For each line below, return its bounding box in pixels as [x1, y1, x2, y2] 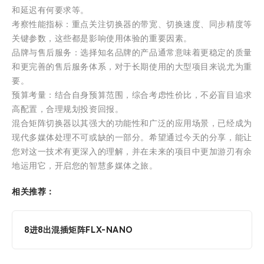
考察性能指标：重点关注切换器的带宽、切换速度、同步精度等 [12, 19, 252, 29]
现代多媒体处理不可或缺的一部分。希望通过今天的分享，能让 [12, 133, 252, 143]
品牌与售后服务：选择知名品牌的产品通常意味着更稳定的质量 [12, 48, 252, 58]
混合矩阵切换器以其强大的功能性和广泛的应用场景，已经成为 [12, 118, 252, 128]
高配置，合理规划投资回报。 [12, 104, 124, 114]
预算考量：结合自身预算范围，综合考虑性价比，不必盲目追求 [12, 90, 252, 100]
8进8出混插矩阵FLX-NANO [24, 225, 133, 235]
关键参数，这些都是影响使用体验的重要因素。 [12, 34, 192, 44]
